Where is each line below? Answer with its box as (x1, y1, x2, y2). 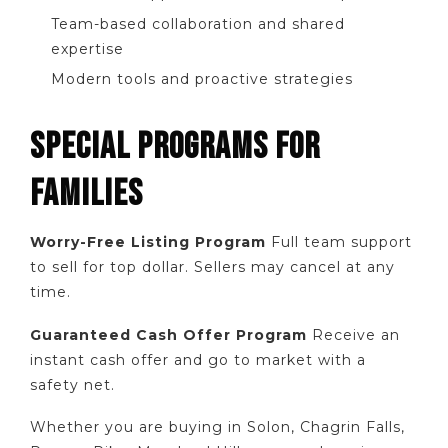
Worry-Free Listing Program (30, 233, 266, 252)
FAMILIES (30, 172, 143, 217)
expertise (51, 39, 124, 58)
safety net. (30, 375, 115, 394)
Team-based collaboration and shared (51, 14, 345, 33)
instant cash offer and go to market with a (30, 350, 366, 369)
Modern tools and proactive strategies (51, 70, 353, 89)
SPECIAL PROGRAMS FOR (30, 125, 320, 170)
